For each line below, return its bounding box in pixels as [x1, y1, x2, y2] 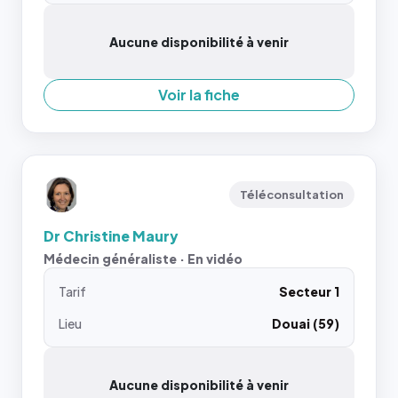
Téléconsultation [240, 187, 344, 202]
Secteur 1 [279, 283, 339, 299]
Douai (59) [272, 315, 339, 331]
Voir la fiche [158, 85, 240, 104]
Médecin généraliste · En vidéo [44, 251, 243, 267]
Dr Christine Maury [44, 227, 179, 245]
